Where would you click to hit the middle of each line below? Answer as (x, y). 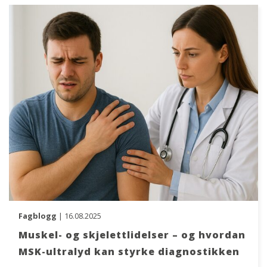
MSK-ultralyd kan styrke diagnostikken (129, 251)
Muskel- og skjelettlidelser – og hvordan (132, 235)
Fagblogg (38, 215)
